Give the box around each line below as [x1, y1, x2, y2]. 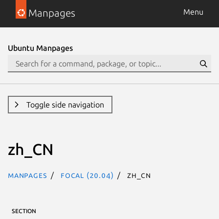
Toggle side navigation [26, 100, 104, 109]
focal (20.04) [61, 170, 114, 179]
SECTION [12, 207, 36, 214]
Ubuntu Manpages [8, 44, 73, 52]
